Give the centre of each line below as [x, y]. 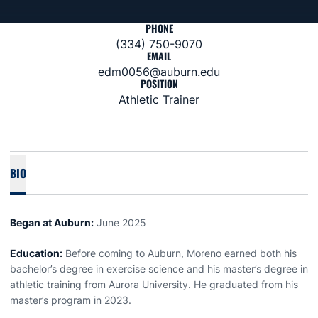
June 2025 [120, 223]
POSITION [159, 83]
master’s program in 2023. [72, 300]
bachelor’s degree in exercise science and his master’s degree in [159, 269]
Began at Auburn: [52, 223]
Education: [36, 253]
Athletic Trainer [159, 99]
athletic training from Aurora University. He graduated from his [154, 284]
